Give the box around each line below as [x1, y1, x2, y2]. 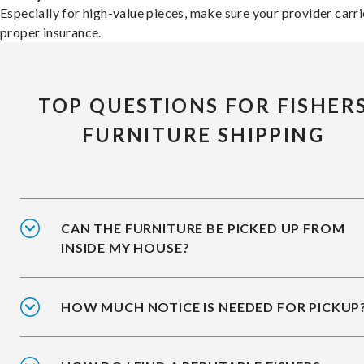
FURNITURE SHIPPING [81, 122, 325, 146]
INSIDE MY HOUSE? [61, 239, 190, 255]
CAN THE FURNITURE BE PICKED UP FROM [61, 219, 345, 236]
